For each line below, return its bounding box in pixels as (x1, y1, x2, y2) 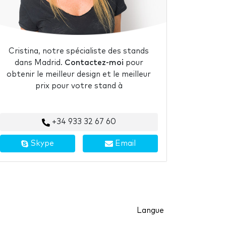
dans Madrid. (14, 59, 65, 67)
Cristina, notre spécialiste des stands (9, 47, 149, 55)
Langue (137, 206, 164, 214)
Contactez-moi (64, 59, 124, 67)
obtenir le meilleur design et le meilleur (7, 71, 151, 79)
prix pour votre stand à (35, 82, 123, 90)
